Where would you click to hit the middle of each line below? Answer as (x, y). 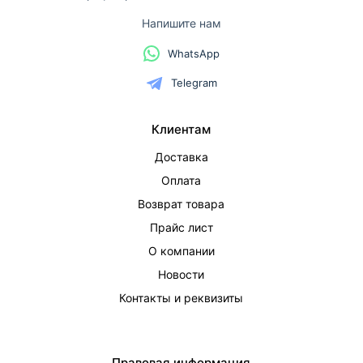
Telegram (194, 83)
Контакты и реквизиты (181, 298)
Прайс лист (181, 227)
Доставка (181, 157)
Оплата (181, 180)
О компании (181, 251)
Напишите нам (181, 23)
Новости (181, 274)
